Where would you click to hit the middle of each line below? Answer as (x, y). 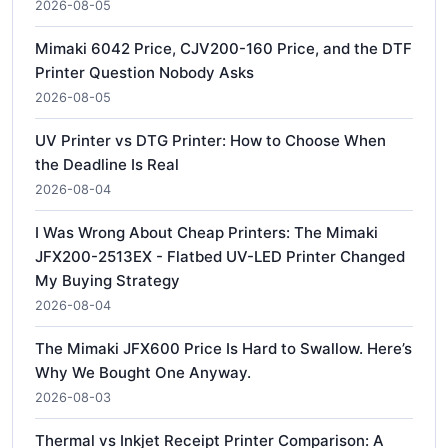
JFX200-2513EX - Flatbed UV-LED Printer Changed (220, 256)
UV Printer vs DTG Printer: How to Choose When (210, 140)
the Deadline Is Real (107, 164)
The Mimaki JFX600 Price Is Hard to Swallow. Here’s (223, 348)
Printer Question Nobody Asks (144, 72)
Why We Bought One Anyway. (143, 372)
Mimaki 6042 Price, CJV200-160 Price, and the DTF (223, 48)
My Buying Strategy (107, 280)
